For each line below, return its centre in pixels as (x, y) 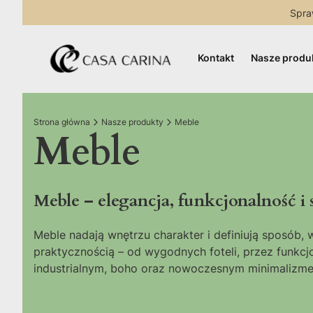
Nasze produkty (132, 122)
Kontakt (216, 57)
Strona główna (62, 122)
